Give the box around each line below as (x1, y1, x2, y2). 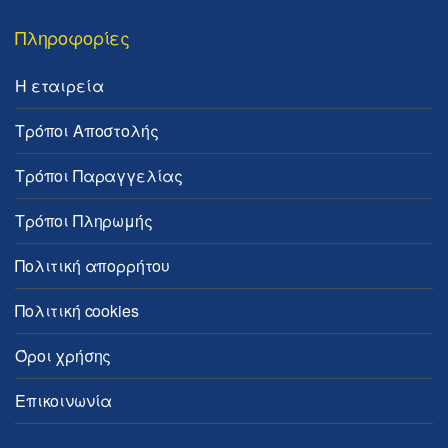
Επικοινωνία (15, 389, 113, 412)
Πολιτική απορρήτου (15, 254, 171, 277)
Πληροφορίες (15, 24, 131, 50)
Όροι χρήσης (15, 344, 112, 367)
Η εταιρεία (15, 74, 104, 97)
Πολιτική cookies (15, 299, 139, 322)
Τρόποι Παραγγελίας (15, 164, 184, 187)
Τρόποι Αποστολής (15, 119, 159, 142)
